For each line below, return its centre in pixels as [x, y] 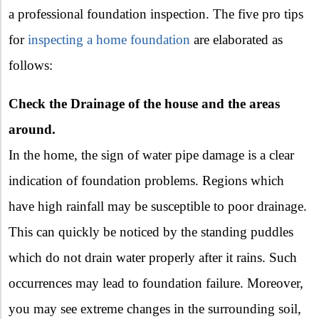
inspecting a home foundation [109, 40]
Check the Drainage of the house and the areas [144, 104]
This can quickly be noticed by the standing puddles [151, 232]
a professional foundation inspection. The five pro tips [156, 14]
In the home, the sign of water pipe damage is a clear [151, 155]
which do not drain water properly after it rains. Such [153, 258]
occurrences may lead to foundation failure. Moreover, [156, 283]
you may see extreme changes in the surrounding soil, [155, 309]
